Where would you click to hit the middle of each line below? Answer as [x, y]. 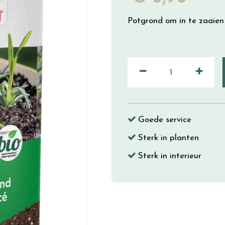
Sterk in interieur [170, 156]
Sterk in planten [168, 138]
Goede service [165, 120]
